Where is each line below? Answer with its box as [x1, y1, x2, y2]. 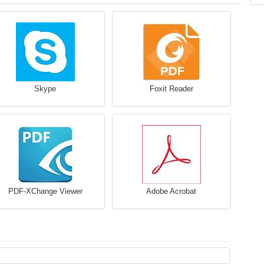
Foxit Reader [149, 84, 193, 93]
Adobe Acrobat [146, 187, 196, 196]
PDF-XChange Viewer [8, 187, 82, 196]
